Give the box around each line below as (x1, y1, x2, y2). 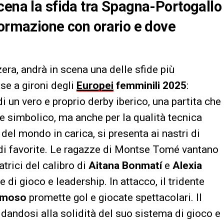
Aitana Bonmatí (88, 159, 162, 171)
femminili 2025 (113, 79, 186, 91)
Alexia (172, 159, 202, 171)
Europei (76, 79, 113, 91)
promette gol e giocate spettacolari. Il (26, 191, 202, 203)
